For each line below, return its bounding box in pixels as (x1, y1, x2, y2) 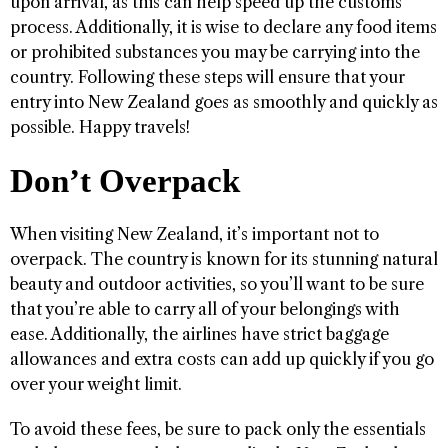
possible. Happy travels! (10, 116, 190, 137)
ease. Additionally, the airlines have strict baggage (10, 323, 389, 344)
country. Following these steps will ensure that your (10, 66, 405, 87)
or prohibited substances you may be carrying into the (10, 41, 420, 62)
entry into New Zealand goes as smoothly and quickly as (10, 91, 438, 112)
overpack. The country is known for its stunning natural (10, 248, 438, 269)
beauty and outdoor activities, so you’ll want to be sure (10, 273, 424, 294)
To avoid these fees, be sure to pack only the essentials (10, 418, 426, 439)
